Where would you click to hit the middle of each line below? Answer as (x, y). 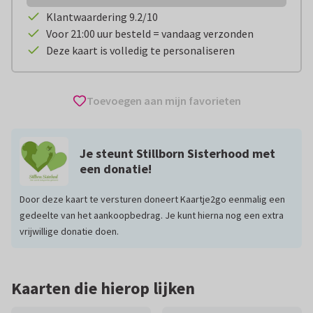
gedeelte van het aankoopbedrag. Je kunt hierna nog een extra (152, 216)
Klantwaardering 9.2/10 (102, 17)
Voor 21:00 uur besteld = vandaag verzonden (150, 34)
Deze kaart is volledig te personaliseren (140, 51)
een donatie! (116, 169)
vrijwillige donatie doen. (69, 232)
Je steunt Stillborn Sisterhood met (177, 154)
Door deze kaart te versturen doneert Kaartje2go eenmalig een (152, 199)
